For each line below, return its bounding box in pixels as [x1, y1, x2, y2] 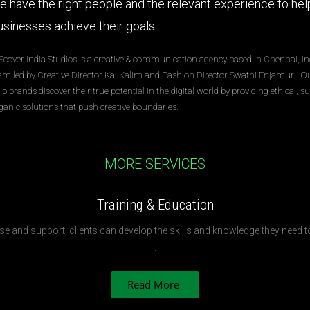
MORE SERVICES [104, 156, 206, 172]
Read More [127, 277, 179, 291]
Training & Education [96, 197, 214, 213]
